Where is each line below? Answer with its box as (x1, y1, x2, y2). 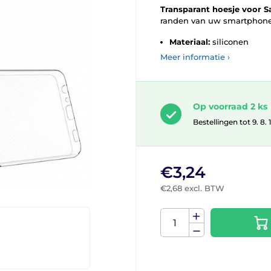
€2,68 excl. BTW (160, 183, 224, 194)
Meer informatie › (160, 52, 230, 62)
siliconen (210, 37, 249, 47)
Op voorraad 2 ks (193, 101, 267, 112)
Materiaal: (169, 37, 210, 47)
